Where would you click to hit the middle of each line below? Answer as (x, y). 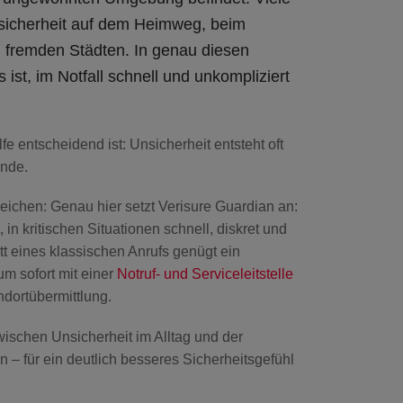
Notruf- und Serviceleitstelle (205, 274)
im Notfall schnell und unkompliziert (163, 77)
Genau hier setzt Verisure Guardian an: (172, 207)
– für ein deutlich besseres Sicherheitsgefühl (151, 359)
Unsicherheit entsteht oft (205, 145)
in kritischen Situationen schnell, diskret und (147, 229)
